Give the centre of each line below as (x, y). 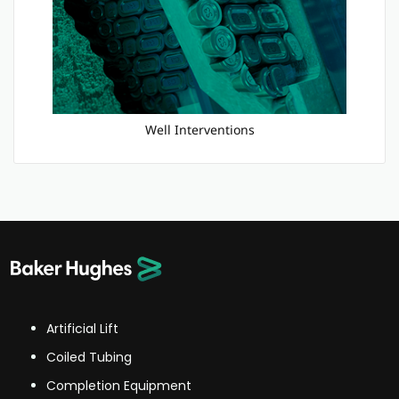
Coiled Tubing (89, 357)
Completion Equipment (119, 386)
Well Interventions (199, 130)
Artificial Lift (82, 329)
